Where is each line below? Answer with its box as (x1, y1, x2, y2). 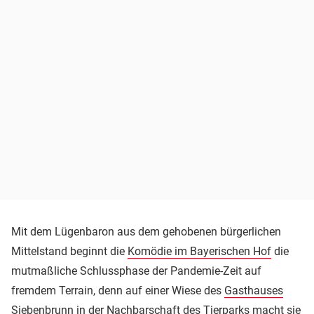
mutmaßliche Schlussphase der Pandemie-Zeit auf (11, 264, 261, 278)
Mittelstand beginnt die (11, 244, 128, 258)
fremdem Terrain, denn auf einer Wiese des (11, 283, 224, 297)
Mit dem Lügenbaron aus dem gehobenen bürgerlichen (11, 224, 281, 238)
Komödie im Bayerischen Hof (128, 244, 271, 258)
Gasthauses (224, 283, 283, 297)
